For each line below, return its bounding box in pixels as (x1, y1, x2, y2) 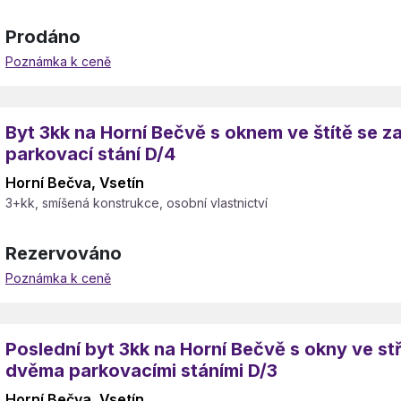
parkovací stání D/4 (5, 143, 175, 165)
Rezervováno (5, 243, 122, 264)
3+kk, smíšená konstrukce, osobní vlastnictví (5, 195, 268, 210)
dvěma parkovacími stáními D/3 (5, 360, 277, 381)
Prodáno (5, 26, 81, 47)
